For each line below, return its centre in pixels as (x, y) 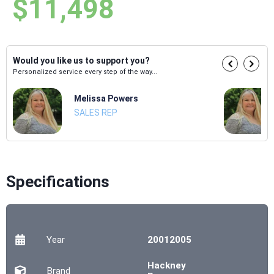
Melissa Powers (106, 99)
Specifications (58, 182)
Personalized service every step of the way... (85, 72)
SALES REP (96, 113)
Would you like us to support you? (81, 61)
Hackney (167, 266)
